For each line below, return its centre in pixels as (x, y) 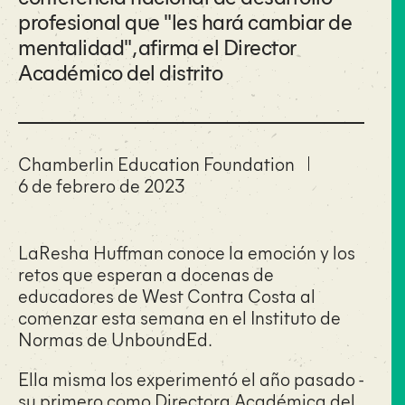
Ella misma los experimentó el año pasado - (191, 378)
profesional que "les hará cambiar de (185, 21)
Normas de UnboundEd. (116, 339)
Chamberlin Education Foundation (156, 163)
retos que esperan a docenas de (146, 273)
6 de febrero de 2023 (101, 185)
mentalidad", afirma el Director (157, 46)
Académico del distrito (120, 71)
